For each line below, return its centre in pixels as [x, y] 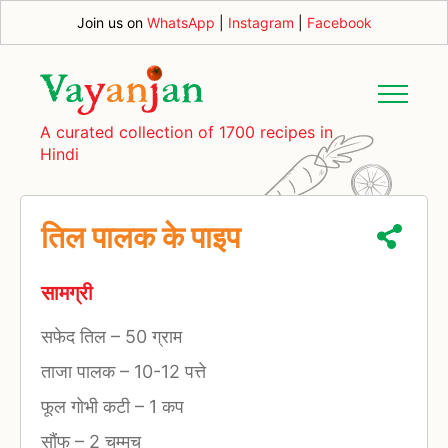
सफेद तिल [76, 336]
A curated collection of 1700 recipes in [186, 131]
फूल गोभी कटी [88, 406]
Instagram [260, 22]
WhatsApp [180, 22]
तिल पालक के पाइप [140, 236]
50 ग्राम [151, 336]
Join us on [111, 22]
